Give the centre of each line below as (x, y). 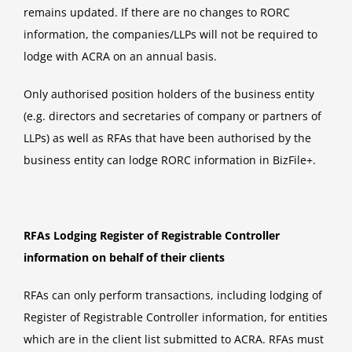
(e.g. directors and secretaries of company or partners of (172, 116)
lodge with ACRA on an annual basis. (120, 57)
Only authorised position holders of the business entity (169, 94)
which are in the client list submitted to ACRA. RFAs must (174, 339)
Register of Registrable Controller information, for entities (176, 317)
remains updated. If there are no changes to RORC (157, 13)
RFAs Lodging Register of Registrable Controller (152, 236)
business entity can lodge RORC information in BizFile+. (170, 160)
